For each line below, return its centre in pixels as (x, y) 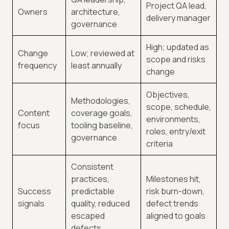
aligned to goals (176, 216)
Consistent (92, 167)
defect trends (172, 204)
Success (35, 191)
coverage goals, (102, 113)
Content (34, 113)
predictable (93, 191)
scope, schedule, (179, 107)
